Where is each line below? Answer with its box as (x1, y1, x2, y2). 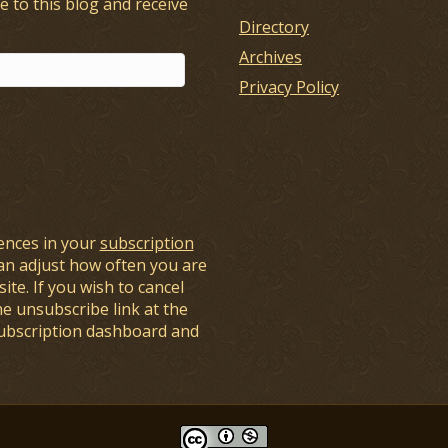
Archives (239, 45, 302, 68)
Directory (239, 15, 309, 38)
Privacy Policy (239, 75, 339, 98)
